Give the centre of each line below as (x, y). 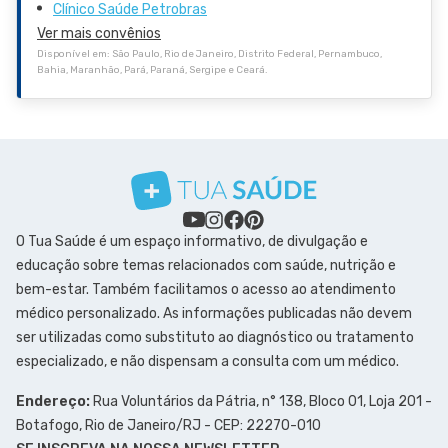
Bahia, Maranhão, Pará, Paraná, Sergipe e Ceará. (152, 69)
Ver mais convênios (99, 33)
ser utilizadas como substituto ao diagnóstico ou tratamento (215, 337)
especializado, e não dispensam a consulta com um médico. (207, 361)
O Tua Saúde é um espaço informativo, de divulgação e (192, 241)
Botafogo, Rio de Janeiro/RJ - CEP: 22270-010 (168, 425)
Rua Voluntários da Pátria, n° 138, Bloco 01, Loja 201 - (261, 401)
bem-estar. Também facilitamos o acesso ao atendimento (206, 289)
